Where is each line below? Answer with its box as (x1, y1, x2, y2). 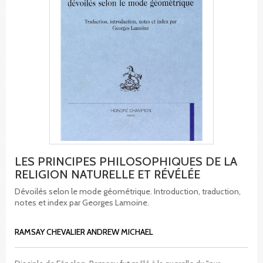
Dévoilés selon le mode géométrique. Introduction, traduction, (15, 186, 241, 197)
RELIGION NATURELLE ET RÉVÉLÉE (15, 167, 200, 181)
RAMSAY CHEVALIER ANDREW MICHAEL (15, 226, 153, 237)
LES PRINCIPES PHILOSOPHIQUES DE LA (15, 154, 237, 168)
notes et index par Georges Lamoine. (15, 197, 149, 208)
